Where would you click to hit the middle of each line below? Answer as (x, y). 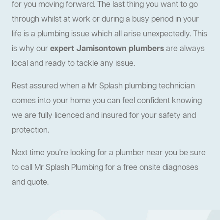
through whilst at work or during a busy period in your (105, 20)
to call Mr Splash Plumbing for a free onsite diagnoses (105, 168)
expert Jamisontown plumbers (107, 49)
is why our (31, 49)
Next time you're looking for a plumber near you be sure (109, 153)
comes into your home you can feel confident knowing (107, 101)
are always (184, 49)
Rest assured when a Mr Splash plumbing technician (103, 87)
